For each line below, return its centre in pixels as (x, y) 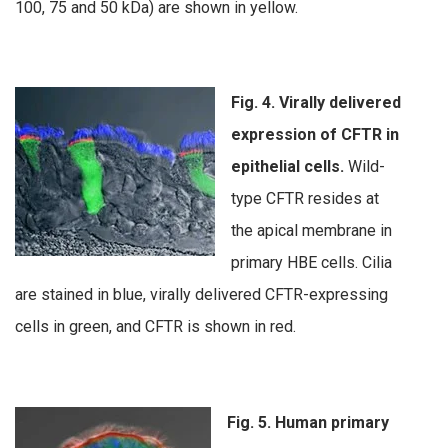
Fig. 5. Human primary (308, 422)
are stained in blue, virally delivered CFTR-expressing (201, 295)
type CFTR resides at (305, 199)
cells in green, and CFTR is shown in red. (155, 327)
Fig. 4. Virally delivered (316, 103)
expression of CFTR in (315, 135)
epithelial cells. (287, 167)
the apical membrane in (311, 231)
